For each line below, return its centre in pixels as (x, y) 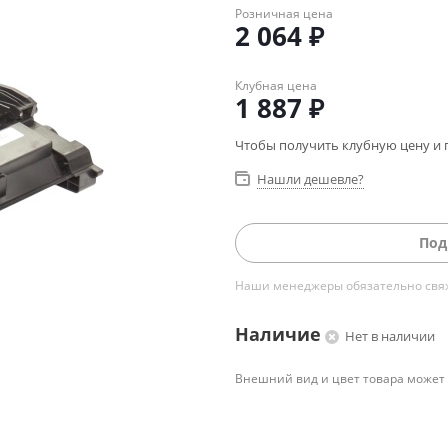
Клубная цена (276, 85)
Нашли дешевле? (310, 179)
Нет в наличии (390, 336)
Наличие (278, 333)
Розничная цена (284, 13)
